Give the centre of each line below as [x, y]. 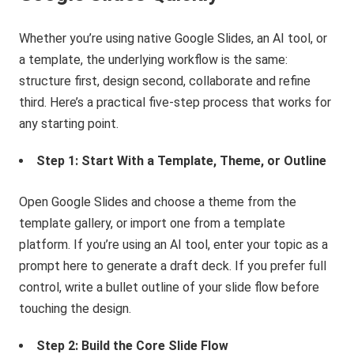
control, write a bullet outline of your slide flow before [169, 287]
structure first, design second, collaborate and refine [165, 81]
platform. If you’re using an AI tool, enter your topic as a [174, 244]
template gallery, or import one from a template [153, 223]
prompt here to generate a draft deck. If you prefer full [173, 265]
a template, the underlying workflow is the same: [154, 59]
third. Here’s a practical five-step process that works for [175, 102]
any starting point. [69, 123]
